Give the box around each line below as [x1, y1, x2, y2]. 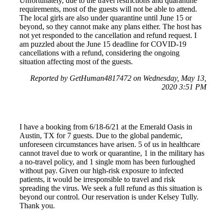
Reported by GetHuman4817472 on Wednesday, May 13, [30, 74, 206, 83]
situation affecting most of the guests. [19, 57, 133, 66]
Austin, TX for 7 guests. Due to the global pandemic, [19, 131, 182, 140]
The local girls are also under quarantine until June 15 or [19, 14, 192, 22]
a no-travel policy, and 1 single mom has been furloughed [19, 158, 195, 166]
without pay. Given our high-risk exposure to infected [19, 166, 183, 175]
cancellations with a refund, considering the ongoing [19, 49, 180, 57]
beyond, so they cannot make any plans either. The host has [19, 22, 201, 31]
